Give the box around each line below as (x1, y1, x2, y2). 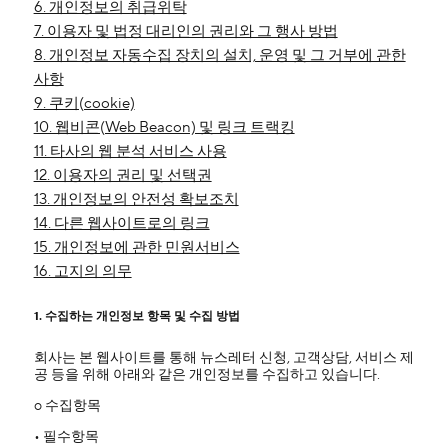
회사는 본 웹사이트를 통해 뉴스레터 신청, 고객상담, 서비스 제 (33, 349, 414, 367)
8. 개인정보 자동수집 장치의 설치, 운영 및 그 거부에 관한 (33, 46, 406, 65)
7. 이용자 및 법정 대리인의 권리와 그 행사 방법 (33, 22, 338, 41)
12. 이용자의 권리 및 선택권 (33, 166, 212, 185)
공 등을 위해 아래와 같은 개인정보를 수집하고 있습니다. (33, 366, 380, 384)
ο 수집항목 (33, 397, 101, 415)
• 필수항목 (33, 428, 99, 446)
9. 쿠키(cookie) (33, 94, 135, 113)
